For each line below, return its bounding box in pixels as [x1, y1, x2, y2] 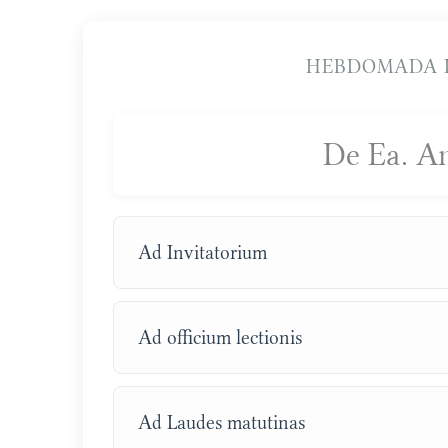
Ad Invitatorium [138, 240, 268, 264]
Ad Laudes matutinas [138, 410, 306, 434]
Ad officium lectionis [138, 325, 303, 349]
